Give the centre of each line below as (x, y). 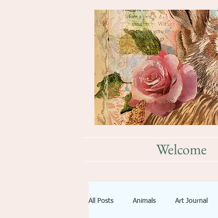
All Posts (101, 201)
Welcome (182, 149)
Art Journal (191, 201)
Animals (144, 201)
